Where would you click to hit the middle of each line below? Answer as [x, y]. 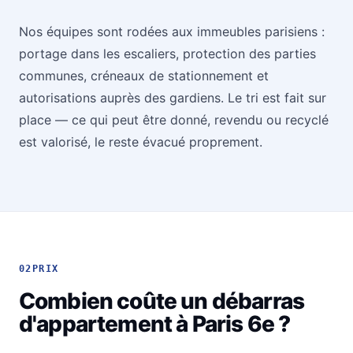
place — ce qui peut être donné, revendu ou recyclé [174, 120]
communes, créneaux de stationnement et [144, 76]
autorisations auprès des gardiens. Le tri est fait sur [173, 98]
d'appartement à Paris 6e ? [155, 324]
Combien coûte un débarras [162, 301]
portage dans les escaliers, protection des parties [167, 54]
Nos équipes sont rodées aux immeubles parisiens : [172, 32]
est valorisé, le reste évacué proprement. [141, 142]
